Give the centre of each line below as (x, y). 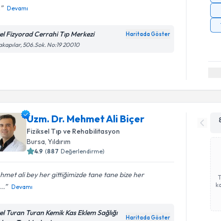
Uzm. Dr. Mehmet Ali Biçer (86, 118)
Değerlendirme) (83, 151)
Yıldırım (59, 141)
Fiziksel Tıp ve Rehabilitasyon (74, 131)
